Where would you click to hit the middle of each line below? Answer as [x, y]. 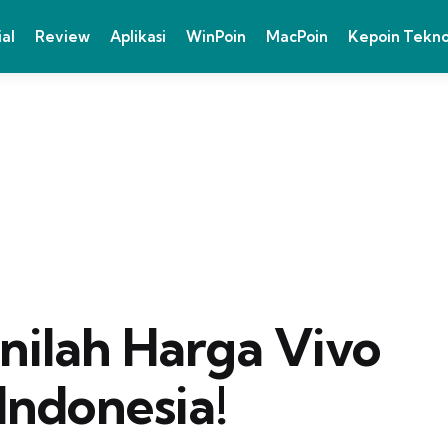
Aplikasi [138, 36]
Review [62, 36]
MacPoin [297, 36]
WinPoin [216, 36]
